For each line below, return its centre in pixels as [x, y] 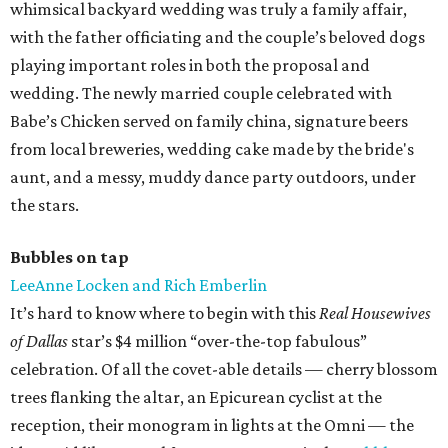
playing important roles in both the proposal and [190, 65]
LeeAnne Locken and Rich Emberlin [138, 285]
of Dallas [39, 341]
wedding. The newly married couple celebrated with [201, 93]
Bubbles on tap [69, 257]
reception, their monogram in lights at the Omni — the [212, 425]
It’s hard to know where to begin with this [164, 313]
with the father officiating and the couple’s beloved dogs [217, 37]
